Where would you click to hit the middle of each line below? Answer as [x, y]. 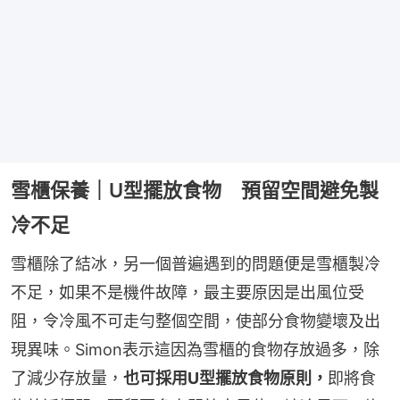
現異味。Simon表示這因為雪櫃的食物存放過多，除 [195, 350]
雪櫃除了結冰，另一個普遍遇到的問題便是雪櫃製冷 [196, 264]
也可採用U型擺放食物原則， [225, 379]
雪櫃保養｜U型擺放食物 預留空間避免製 [195, 191]
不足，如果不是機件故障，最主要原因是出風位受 [187, 293]
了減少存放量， [67, 379]
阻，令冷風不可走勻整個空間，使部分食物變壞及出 [196, 321]
